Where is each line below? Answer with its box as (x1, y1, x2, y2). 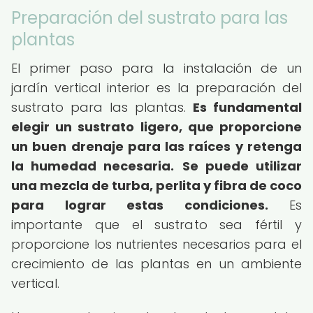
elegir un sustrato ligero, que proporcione (11, 118, 302, 136)
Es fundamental (193, 99, 302, 116)
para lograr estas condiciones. (11, 196, 268, 214)
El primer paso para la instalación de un (11, 59, 302, 77)
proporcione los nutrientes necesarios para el (11, 235, 302, 253)
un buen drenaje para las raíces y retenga (11, 138, 302, 155)
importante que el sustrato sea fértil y (11, 216, 302, 233)
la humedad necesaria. (11, 157, 175, 175)
